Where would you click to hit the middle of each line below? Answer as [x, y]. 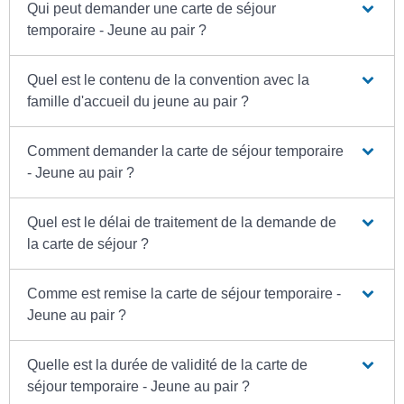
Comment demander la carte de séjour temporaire [186, 151]
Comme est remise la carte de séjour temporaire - [184, 294]
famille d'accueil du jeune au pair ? [138, 102]
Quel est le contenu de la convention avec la [169, 80]
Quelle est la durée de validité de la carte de [168, 365]
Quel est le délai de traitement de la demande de [182, 223]
